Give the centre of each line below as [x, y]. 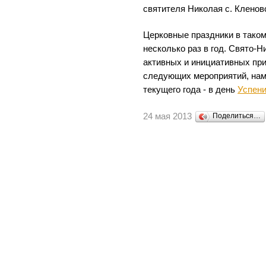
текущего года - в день [191, 89]
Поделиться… [237, 115]
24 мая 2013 [168, 116]
